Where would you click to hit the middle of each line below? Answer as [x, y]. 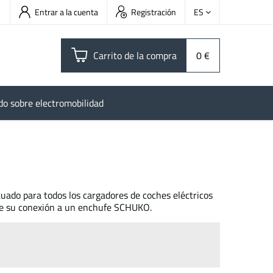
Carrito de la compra [135, 55]
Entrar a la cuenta [66, 12]
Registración [154, 12]
